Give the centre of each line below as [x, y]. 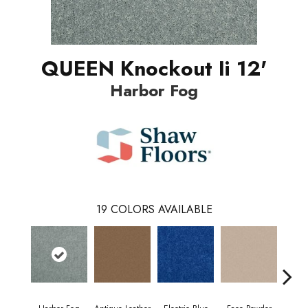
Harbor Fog [154, 90]
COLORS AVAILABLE [161, 209]
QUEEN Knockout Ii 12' [154, 68]
